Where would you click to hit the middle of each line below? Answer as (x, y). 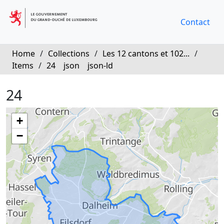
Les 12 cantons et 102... (146, 53)
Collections (69, 53)
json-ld (100, 65)
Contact (195, 22)
